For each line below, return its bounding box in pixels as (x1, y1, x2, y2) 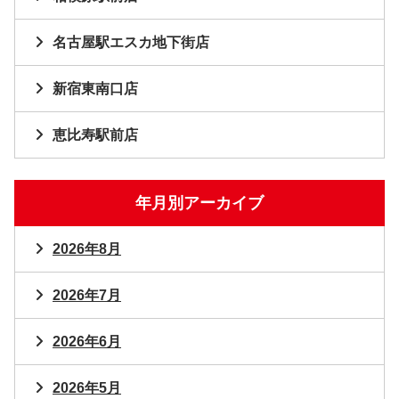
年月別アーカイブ (135, 194, 264, 213)
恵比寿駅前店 (53, 127, 138, 143)
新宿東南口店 (53, 81, 138, 97)
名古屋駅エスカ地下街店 (53, 35, 209, 51)
